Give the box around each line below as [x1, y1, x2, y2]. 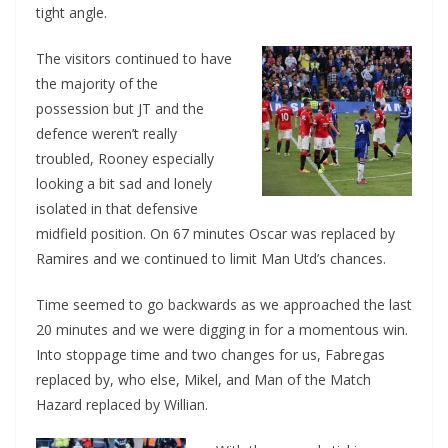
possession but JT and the [36, 99, 204, 118]
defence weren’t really [36, 124, 177, 143]
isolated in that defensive [36, 199, 198, 218]
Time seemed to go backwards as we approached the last [36, 295, 412, 314]
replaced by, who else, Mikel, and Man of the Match [36, 370, 371, 389]
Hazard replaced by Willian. [36, 395, 208, 414]
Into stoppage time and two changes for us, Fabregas [36, 345, 385, 364]
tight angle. [36, 3, 107, 22]
